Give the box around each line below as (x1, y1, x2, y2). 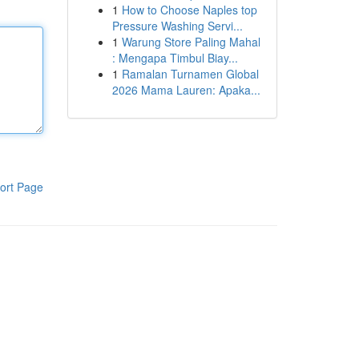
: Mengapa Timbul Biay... (111, 50, 238, 66)
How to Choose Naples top (121, 2, 257, 18)
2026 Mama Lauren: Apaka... (111, 82, 260, 98)
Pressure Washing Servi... (111, 18, 243, 34)
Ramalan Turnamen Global (121, 66, 259, 82)
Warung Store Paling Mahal (121, 34, 260, 50)
